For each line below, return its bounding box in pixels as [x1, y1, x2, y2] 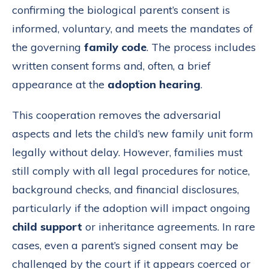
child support [12, 219, 82, 234]
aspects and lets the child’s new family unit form [12, 126, 253, 141]
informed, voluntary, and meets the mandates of [12, 21, 253, 35]
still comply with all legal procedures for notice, [12, 163, 250, 178]
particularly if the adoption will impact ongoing [12, 201, 250, 215]
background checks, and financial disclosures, [12, 182, 239, 196]
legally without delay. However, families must [12, 145, 243, 159]
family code [84, 40, 147, 54]
